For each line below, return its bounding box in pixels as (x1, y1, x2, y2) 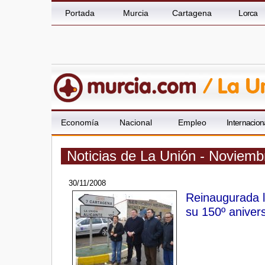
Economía (60, 118, 99, 128)
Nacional (119, 118, 152, 128)
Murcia (123, 8, 148, 18)
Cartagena (172, 8, 212, 18)
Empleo (177, 118, 206, 128)
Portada (64, 8, 95, 18)
